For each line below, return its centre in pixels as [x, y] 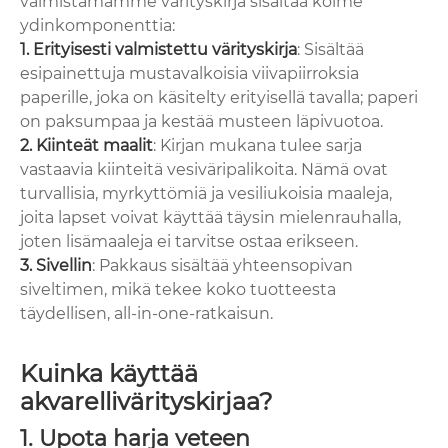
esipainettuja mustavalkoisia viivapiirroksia [189, 74]
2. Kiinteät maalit [86, 146]
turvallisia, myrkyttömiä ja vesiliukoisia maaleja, [206, 194]
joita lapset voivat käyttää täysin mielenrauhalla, [210, 218]
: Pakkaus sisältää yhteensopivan [222, 266]
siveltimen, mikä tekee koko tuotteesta [178, 290]
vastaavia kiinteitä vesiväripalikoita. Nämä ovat [204, 170]
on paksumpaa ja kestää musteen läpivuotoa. [201, 122]
